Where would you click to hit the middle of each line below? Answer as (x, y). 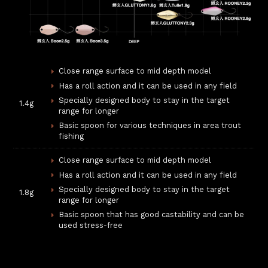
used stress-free (91, 226)
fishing (71, 136)
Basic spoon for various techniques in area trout (150, 126)
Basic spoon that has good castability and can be (152, 215)
